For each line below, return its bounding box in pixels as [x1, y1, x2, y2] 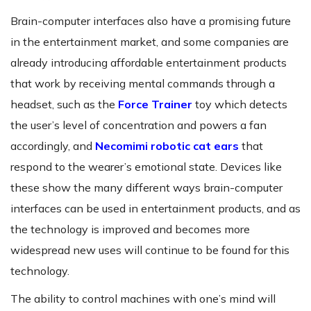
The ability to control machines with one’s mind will [10, 292, 276, 306]
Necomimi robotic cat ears [95, 139, 239, 153]
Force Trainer [118, 97, 192, 112]
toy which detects [192, 97, 287, 112]
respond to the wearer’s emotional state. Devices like [10, 160, 282, 174]
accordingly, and [10, 139, 95, 153]
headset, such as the [10, 97, 118, 112]
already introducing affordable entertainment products [10, 56, 287, 70]
